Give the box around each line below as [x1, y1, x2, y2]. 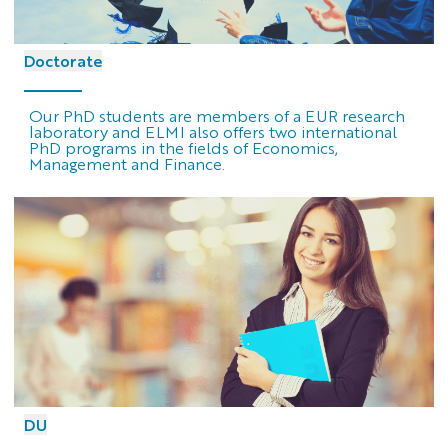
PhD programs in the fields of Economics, [28, 136, 338, 158]
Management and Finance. [28, 152, 225, 174]
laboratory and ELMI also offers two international [28, 120, 397, 142]
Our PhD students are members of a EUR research [28, 104, 405, 126]
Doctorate [23, 50, 102, 72]
